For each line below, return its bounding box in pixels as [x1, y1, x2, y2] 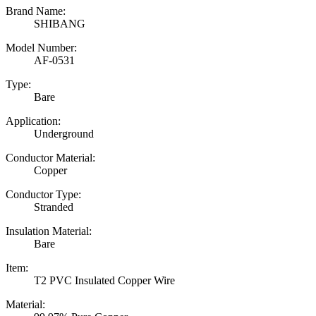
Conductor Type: [6, 188, 81, 201]
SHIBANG [34, 18, 85, 30]
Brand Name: [6, 5, 66, 18]
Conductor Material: [6, 152, 95, 164]
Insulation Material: [6, 225, 92, 238]
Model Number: [6, 42, 77, 54]
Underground [34, 128, 94, 140]
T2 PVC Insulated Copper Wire [34, 274, 175, 287]
